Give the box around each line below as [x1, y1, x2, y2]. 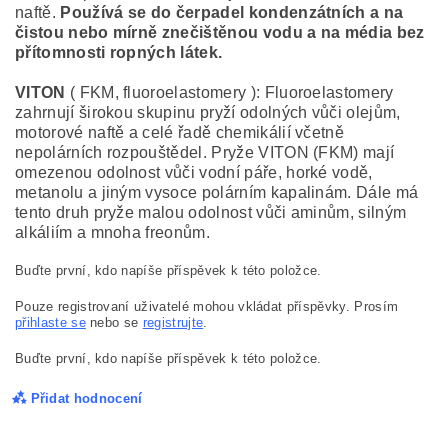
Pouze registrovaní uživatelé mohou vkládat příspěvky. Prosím [15, 299, 399, 314]
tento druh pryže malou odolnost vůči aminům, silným [15, 204, 407, 221]
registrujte [142, 315, 204, 330]
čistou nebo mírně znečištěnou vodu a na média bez [15, 24, 425, 41]
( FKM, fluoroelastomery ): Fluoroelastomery [65, 84, 394, 101]
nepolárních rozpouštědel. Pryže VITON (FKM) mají [15, 144, 395, 161]
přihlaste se [15, 315, 86, 330]
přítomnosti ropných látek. [15, 44, 223, 61]
